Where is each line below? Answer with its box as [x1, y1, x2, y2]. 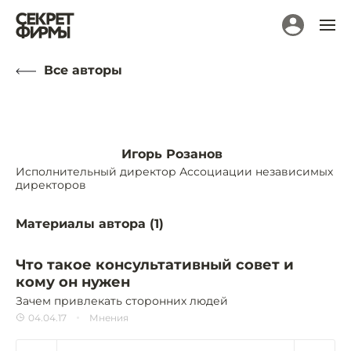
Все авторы [44, 63, 122, 78]
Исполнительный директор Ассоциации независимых [16, 165, 333, 179]
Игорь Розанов [121, 147, 223, 161]
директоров [16, 178, 86, 192]
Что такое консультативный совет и [16, 256, 294, 273]
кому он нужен [16, 273, 130, 291]
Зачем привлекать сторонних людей [16, 294, 228, 308]
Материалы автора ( [16, 216, 154, 231]
